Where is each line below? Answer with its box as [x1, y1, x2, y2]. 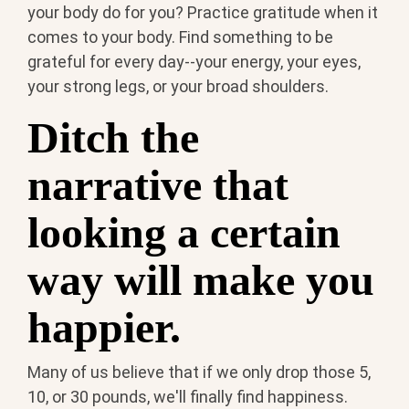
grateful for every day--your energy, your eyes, [27, 52, 361, 72]
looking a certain [27, 208, 341, 257]
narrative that [27, 161, 288, 210]
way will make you [27, 256, 374, 305]
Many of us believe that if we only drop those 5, [27, 362, 371, 382]
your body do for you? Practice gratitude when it [27, 3, 378, 23]
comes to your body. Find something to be [27, 27, 333, 47]
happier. [27, 303, 181, 352]
